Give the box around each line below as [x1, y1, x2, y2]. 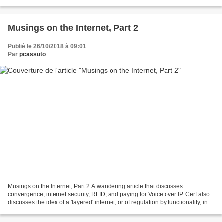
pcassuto [19, 50, 46, 57]
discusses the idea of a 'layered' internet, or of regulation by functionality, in [8, 199, 208, 206]
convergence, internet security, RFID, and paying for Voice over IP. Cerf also [8, 191, 210, 198]
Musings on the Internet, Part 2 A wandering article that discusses [8, 183, 183, 190]
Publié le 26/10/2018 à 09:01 [8, 42, 86, 50]
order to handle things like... [8, 207, 82, 214]
